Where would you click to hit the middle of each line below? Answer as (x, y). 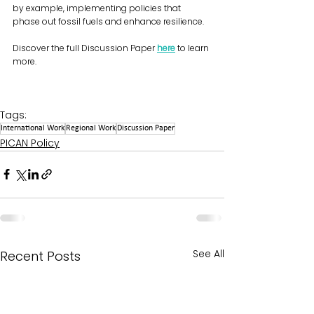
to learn (193, 48)
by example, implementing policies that (98, 8)
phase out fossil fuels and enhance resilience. (108, 21)
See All (209, 253)
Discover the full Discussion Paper (85, 48)
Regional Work (91, 128)
